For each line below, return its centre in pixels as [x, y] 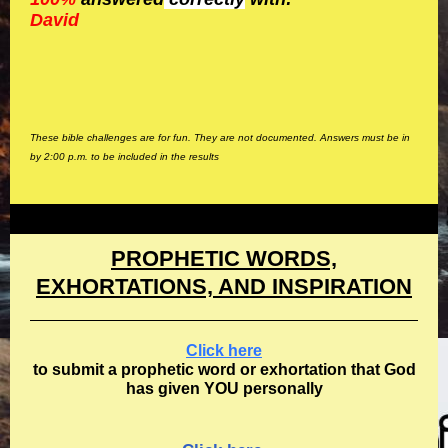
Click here [224, 350]
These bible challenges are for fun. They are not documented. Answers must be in [220, 137]
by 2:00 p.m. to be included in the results [124, 156]
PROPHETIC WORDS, [224, 258]
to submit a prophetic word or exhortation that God [224, 369]
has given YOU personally [224, 388]
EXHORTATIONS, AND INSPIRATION [224, 286]
